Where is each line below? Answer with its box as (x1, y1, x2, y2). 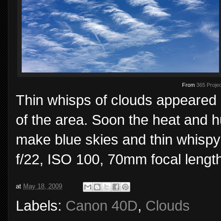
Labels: (16, 197, 66, 214)
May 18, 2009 (23, 182, 62, 190)
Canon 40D (66, 197, 138, 214)
